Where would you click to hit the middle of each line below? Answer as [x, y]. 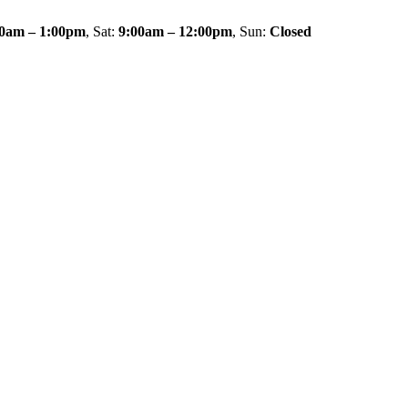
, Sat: [102, 31]
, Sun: [251, 31]
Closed [291, 31]
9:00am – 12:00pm [175, 31]
